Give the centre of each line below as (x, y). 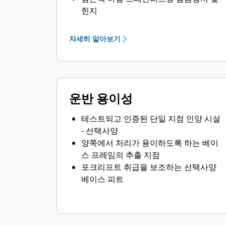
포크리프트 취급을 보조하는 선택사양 (149, 167)
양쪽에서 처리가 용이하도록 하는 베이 (150, 143)
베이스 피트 (102, 179)
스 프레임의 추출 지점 (121, 155)
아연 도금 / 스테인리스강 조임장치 (143, 23)
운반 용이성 (101, 98)
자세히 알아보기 (95, 39)
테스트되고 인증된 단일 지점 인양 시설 (151, 119)
